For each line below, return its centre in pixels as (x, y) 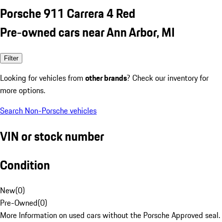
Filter (11, 58)
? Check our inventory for (168, 78)
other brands (106, 78)
